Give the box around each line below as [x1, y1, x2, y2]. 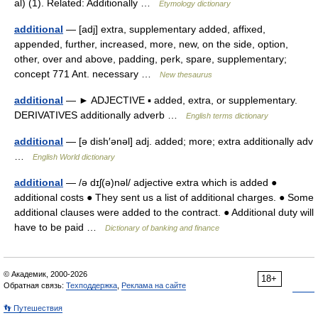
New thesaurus [160, 70, 212, 79]
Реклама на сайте [121, 281, 186, 290]
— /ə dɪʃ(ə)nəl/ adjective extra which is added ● [63, 177, 277, 188]
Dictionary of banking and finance [105, 224, 219, 232]
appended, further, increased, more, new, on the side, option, [14, 38, 288, 50]
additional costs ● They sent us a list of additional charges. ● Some [14, 192, 314, 203]
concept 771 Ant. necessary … [14, 68, 160, 79]
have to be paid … [14, 221, 105, 233]
